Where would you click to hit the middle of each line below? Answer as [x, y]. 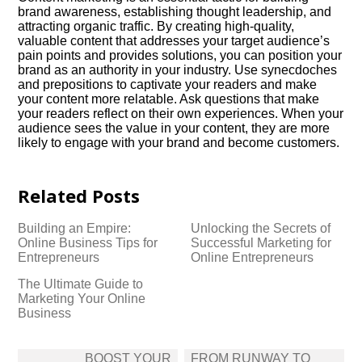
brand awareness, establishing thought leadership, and [175, 12]
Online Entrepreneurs [253, 257]
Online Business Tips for [88, 243]
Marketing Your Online [82, 299]
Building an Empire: [75, 228]
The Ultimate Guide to [81, 284]
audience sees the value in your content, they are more [174, 128]
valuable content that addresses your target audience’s [174, 41]
